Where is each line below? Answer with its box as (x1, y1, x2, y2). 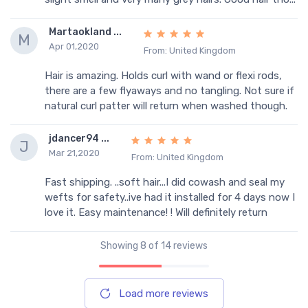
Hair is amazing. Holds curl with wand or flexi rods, (45, 69, 282, 82)
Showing (100, 239, 140, 252)
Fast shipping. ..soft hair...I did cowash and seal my (45, 175, 285, 188)
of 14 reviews (146, 239, 208, 252)
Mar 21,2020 (49, 148, 100, 158)
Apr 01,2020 (49, 41, 99, 52)
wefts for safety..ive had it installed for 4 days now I (45, 190, 295, 203)
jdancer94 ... (49, 133, 109, 144)
